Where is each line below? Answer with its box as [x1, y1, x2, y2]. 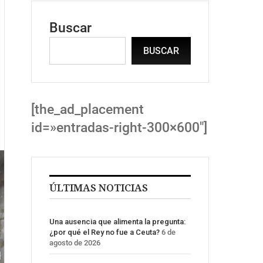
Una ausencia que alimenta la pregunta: [49, 217, 186, 227]
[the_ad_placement [31, 102, 144, 118]
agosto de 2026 [49, 238, 100, 248]
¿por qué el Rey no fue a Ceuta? [49, 228, 160, 237]
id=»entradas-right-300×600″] [31, 120, 207, 136]
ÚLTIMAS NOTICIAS [49, 181, 148, 195]
